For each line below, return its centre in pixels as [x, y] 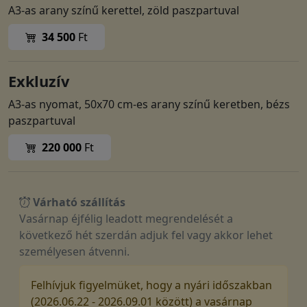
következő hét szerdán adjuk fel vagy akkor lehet [146, 235]
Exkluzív [39, 81]
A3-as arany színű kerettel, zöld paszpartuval [124, 10]
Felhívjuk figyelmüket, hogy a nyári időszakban [151, 285]
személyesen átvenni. [74, 251]
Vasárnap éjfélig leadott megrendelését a [126, 219]
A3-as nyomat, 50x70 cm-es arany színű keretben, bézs [149, 104]
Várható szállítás [79, 202]
